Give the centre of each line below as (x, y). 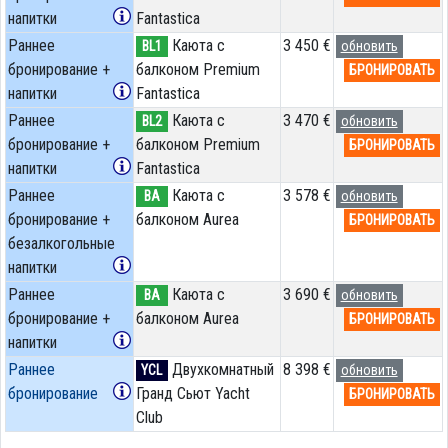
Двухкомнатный (220, 369)
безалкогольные (61, 243)
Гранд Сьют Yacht (192, 393)
